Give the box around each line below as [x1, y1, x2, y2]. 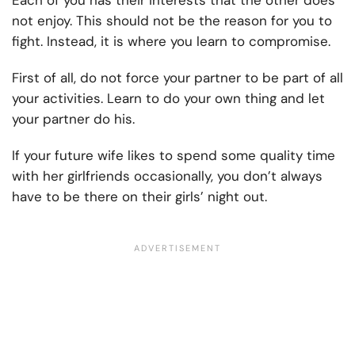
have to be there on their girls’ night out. [12, 188, 267, 206]
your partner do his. [12, 110, 135, 128]
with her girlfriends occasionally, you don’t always [12, 167, 323, 185]
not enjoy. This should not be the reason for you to [12, 12, 332, 30]
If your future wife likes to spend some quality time [12, 147, 335, 165]
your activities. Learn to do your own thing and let [12, 90, 325, 108]
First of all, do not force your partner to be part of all [12, 69, 343, 87]
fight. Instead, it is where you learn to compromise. [12, 32, 330, 51]
